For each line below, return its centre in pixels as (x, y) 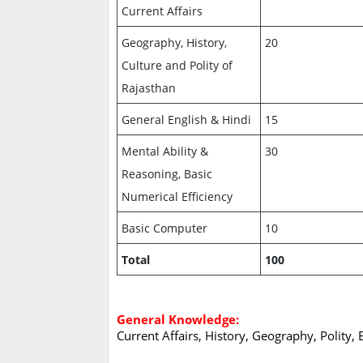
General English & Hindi (187, 120)
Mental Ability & (165, 152)
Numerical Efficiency (177, 197)
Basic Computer (165, 228)
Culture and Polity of (177, 66)
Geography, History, (175, 43)
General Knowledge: (178, 320)
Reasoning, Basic (167, 174)
